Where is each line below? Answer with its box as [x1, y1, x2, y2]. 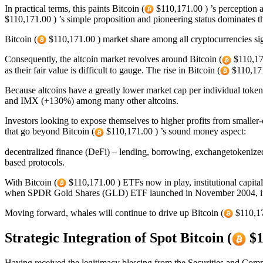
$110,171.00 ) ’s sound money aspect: [104, 126, 246, 137]
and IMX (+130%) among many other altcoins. [5, 95, 178, 106]
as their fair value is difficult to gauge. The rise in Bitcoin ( [5, 65, 220, 75]
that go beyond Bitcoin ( [5, 126, 95, 137]
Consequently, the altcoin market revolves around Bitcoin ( [5, 54, 222, 65]
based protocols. [5, 157, 65, 167]
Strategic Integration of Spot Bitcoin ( [5, 230, 232, 246]
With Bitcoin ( [5, 177, 57, 187]
